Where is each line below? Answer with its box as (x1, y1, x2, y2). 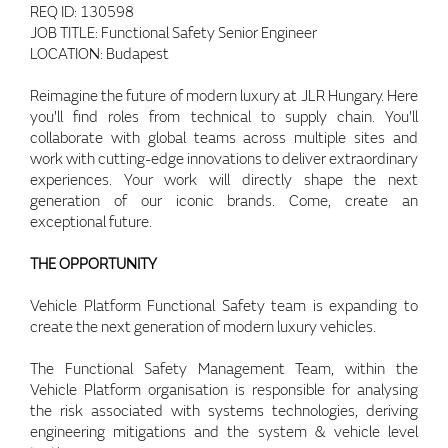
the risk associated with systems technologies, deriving (30, 401, 418, 421)
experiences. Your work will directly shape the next (30, 170, 418, 190)
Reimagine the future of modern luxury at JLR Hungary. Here (30, 86, 418, 106)
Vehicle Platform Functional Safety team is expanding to (30, 296, 418, 316)
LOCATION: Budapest (30, 44, 169, 64)
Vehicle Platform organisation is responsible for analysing (30, 380, 418, 400)
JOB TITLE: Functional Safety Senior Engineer (30, 23, 317, 43)
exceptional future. (30, 212, 152, 232)
